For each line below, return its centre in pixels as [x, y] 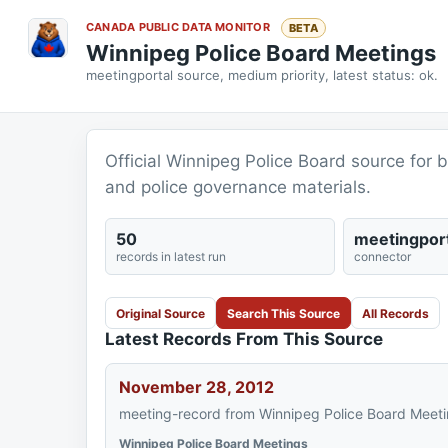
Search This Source [283, 313]
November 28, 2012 [196, 387]
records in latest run [171, 256]
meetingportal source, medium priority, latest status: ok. [262, 75]
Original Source [160, 313]
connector [382, 256]
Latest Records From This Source [244, 339]
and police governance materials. [238, 187]
